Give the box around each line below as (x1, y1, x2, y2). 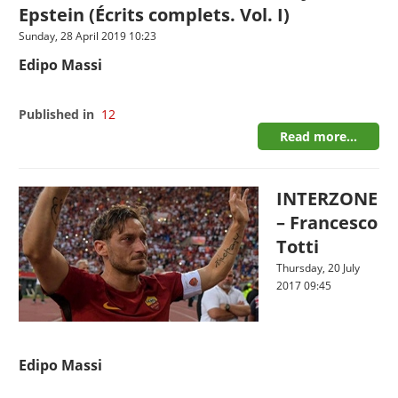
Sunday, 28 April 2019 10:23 (19, 28, 157, 44)
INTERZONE (276, 187, 378, 211)
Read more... (279, 128, 357, 145)
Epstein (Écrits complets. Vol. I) (19, 3, 291, 27)
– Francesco (276, 211, 378, 235)
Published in (19, 106, 95, 123)
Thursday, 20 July (276, 260, 361, 275)
